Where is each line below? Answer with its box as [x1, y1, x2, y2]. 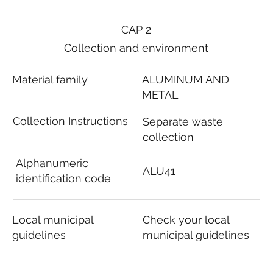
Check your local [142, 213, 229, 227]
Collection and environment [63, 41, 208, 54]
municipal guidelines [142, 229, 249, 242]
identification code [15, 172, 111, 185]
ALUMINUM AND [142, 73, 230, 87]
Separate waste [142, 115, 223, 128]
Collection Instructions [12, 115, 128, 128]
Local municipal [12, 213, 94, 227]
